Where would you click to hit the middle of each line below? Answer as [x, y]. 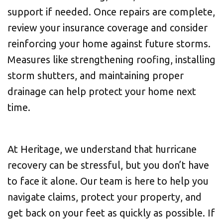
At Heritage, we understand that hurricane [102, 149]
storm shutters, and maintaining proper [96, 75]
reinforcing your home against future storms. [109, 44]
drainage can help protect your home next [102, 91]
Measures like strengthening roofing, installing [111, 59]
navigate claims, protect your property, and [105, 197]
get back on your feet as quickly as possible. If [111, 213]
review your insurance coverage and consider [108, 28]
